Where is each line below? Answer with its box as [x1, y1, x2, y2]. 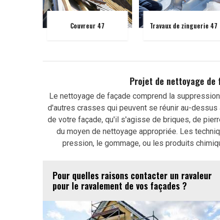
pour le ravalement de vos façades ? [53, 179, 187, 192]
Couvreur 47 [70, 20, 105, 30]
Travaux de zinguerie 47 [149, 20, 218, 30]
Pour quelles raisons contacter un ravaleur [53, 169, 212, 182]
